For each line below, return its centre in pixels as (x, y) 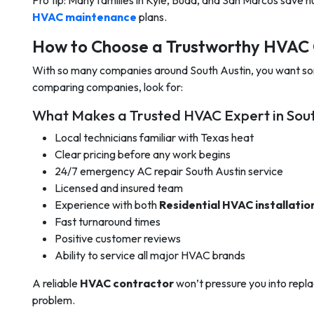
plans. (152, 17)
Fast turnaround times (108, 221)
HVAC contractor (127, 283)
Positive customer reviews (118, 238)
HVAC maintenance (84, 17)
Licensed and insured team (119, 188)
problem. (54, 300)
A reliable (56, 283)
